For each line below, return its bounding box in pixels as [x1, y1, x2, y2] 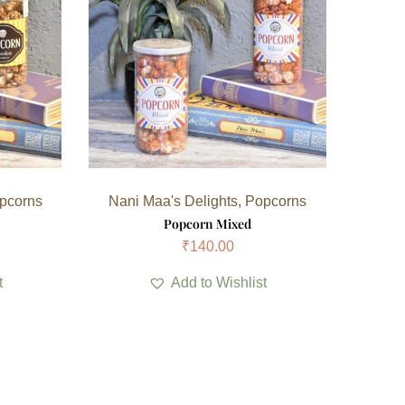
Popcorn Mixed [164, 214, 252, 232]
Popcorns [245, 193, 307, 209]
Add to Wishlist [171, 274, 268, 290]
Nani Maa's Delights [108, 193, 239, 209]
